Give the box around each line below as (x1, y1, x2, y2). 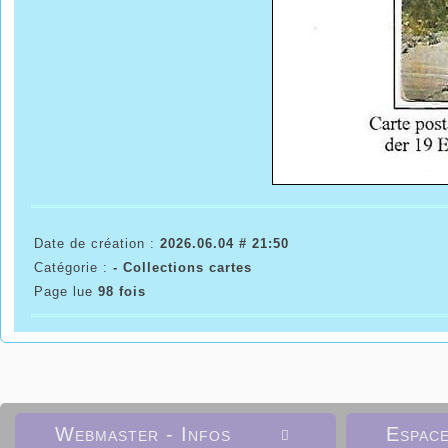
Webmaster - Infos (55, 422, 231, 445)
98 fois (97, 283, 146, 299)
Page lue (33, 283, 98, 299)
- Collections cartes (112, 259, 252, 275)
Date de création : (33, 235, 160, 251)
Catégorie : (33, 259, 113, 275)
